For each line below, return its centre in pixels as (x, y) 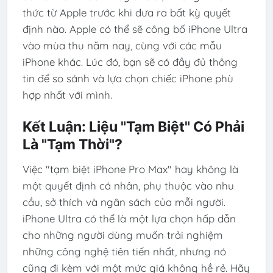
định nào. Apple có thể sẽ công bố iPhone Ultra (135, 29)
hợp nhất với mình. (67, 95)
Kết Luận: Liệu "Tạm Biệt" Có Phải (133, 126)
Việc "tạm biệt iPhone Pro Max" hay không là (130, 169)
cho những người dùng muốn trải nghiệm (122, 235)
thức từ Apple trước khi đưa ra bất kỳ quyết (126, 13)
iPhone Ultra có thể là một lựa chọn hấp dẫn (129, 219)
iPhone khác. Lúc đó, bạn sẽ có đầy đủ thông (130, 62)
